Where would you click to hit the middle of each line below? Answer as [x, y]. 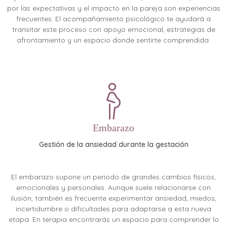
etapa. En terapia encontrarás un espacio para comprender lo [113, 220]
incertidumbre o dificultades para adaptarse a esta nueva [113, 209]
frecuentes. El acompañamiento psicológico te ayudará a [113, 19]
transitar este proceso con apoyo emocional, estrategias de [113, 30]
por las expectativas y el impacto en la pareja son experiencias [113, 8]
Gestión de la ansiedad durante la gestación [113, 145]
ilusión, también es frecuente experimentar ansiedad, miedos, [113, 198]
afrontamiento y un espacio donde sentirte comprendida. [113, 40]
